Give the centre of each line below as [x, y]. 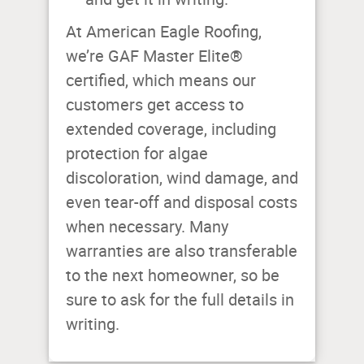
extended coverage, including [171, 130]
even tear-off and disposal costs [182, 203]
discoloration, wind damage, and [182, 178]
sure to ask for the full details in [180, 300]
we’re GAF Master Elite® [154, 56]
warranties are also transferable [182, 251]
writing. [93, 325]
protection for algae [137, 154]
